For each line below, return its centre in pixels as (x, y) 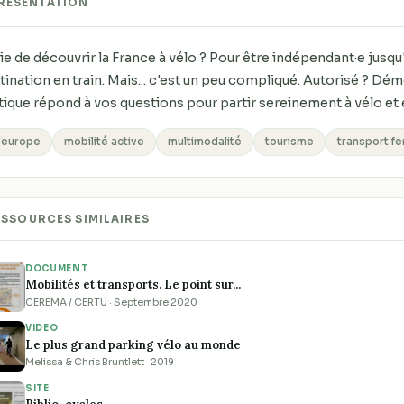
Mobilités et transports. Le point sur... (133, 285)
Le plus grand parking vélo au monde (133, 344)
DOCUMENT (57, 268)
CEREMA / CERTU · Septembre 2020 (111, 302)
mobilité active (105, 142)
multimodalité (205, 142)
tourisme (290, 142)
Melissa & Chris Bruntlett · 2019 (100, 363)
